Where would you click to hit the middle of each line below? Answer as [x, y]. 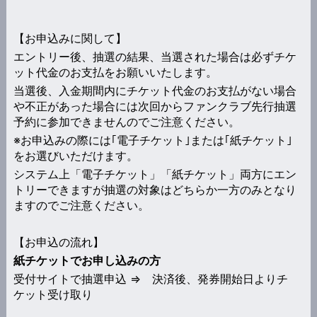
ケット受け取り [53, 294]
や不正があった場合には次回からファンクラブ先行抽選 [155, 106]
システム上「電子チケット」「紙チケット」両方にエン [155, 174]
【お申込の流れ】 [58, 242]
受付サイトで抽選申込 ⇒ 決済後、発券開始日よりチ [150, 278]
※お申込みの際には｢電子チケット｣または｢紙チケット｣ [152, 140]
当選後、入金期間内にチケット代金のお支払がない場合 [155, 90]
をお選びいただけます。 [75, 155]
